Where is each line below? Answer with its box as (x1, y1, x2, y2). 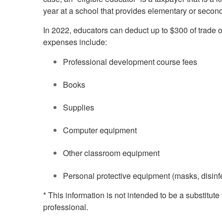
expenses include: (43, 36, 107, 48)
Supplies (63, 102, 94, 113)
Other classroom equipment (63, 147, 160, 159)
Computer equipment (63, 124, 137, 136)
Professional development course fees (63, 56, 197, 67)
